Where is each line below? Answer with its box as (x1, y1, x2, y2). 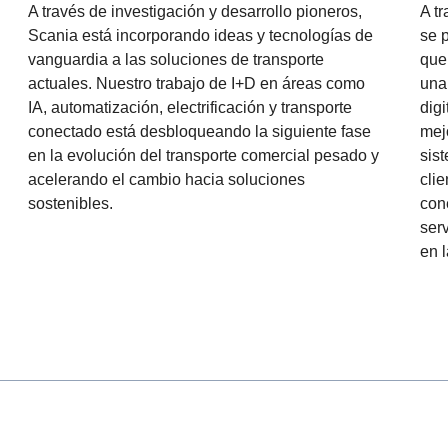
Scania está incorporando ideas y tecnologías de (28, 27, 373, 44)
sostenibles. (28, 195, 113, 212)
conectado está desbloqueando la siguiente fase (28, 123, 371, 140)
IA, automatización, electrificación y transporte (28, 99, 352, 116)
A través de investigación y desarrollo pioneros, (28, 3, 362, 20)
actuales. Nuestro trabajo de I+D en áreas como (28, 75, 365, 92)
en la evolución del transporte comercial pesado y (28, 147, 379, 164)
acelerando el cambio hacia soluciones (28, 171, 305, 188)
